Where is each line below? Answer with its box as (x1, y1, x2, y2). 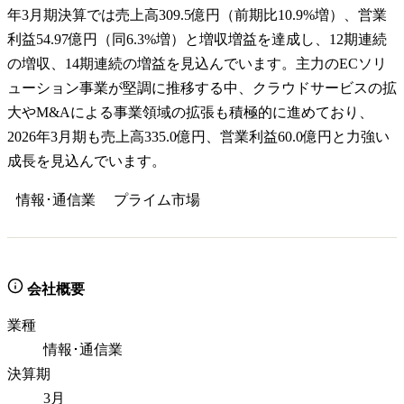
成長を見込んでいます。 (7, 153, 166, 169)
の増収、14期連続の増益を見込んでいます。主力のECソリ (7, 56, 387, 71)
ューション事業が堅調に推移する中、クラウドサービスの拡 (7, 80, 397, 96)
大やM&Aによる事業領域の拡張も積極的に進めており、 (7, 105, 373, 120)
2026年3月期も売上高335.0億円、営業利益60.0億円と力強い (7, 129, 390, 144)
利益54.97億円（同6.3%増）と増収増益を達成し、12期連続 (7, 32, 387, 47)
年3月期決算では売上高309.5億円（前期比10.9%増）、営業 (7, 7, 387, 23)
